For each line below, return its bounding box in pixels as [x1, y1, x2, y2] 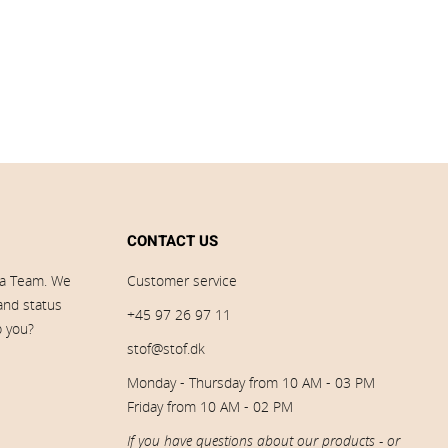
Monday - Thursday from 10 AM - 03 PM [127, 373, 375, 393]
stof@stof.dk [127, 339, 205, 359]
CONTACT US [127, 230, 218, 253]
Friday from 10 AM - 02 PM [127, 397, 293, 417]
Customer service [127, 271, 237, 291]
